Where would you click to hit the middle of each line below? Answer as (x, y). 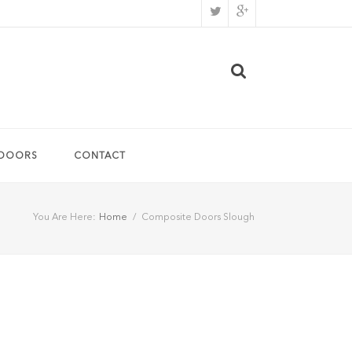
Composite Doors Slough (198, 218)
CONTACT (100, 156)
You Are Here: (64, 218)
